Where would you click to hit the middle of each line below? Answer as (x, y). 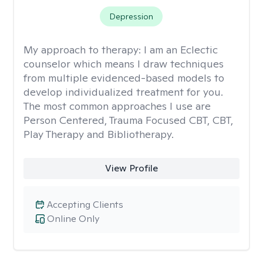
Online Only (73, 219)
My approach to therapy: (84, 50)
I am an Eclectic (181, 50)
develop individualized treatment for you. (123, 92)
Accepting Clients (85, 205)
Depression (131, 16)
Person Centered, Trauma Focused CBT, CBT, (128, 120)
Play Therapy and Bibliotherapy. (99, 134)
